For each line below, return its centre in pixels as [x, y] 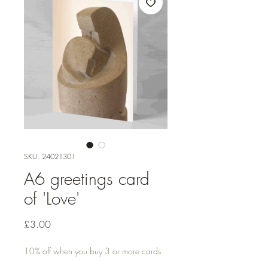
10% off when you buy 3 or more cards [92, 251]
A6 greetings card [87, 179]
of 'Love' [52, 199]
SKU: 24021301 [50, 157]
